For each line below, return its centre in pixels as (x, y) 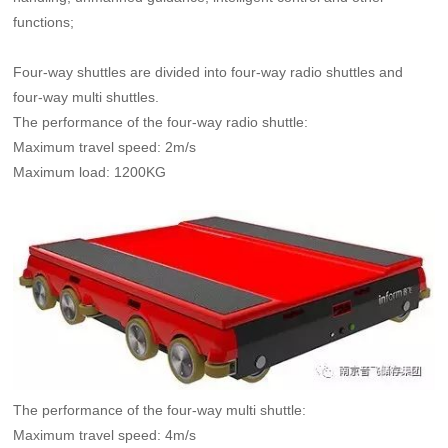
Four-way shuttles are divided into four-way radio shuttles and (208, 71)
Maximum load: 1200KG (90, 171)
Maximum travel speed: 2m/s (105, 146)
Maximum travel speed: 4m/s (105, 435)
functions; (44, 21)
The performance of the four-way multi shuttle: (160, 410)
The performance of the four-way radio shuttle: (161, 121)
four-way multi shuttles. (86, 96)
